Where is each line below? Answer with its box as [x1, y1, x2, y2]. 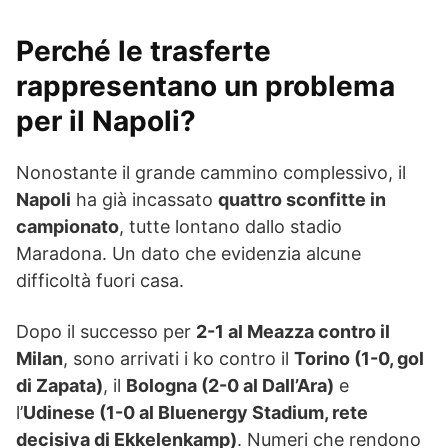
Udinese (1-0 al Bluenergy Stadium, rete [23, 402, 368, 423]
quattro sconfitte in [218, 189, 386, 210]
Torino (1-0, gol [294, 348, 424, 369]
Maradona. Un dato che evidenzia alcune [16, 243, 361, 264]
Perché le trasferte [16, 34, 271, 68]
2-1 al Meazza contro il [196, 321, 390, 342]
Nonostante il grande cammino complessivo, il [16, 162, 406, 183]
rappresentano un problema [16, 69, 395, 103]
